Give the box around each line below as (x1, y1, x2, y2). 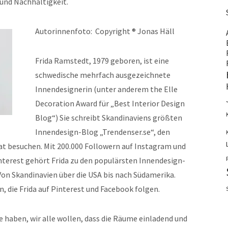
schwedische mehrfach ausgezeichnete (35, 70, 170, 80)
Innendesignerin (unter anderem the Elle (35, 84, 178, 94)
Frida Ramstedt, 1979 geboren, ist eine (35, 55, 169, 66)
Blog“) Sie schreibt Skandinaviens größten (35, 112, 182, 123)
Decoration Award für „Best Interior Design (35, 98, 185, 108)
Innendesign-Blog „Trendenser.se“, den (35, 127, 170, 137)
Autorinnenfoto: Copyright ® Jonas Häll (35, 26, 175, 36)
